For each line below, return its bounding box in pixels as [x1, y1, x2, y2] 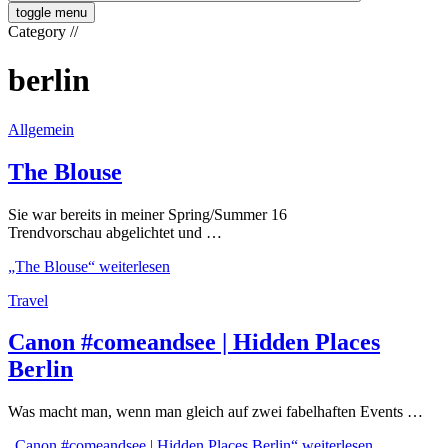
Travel [8, 291, 48, 309]
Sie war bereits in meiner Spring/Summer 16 [8, 205, 287, 223]
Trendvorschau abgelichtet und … [8, 223, 222, 241]
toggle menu [16, 4, 87, 20]
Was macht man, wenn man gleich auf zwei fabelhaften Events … [8, 403, 423, 421]
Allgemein [8, 120, 74, 138]
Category [8, 22, 70, 40]
